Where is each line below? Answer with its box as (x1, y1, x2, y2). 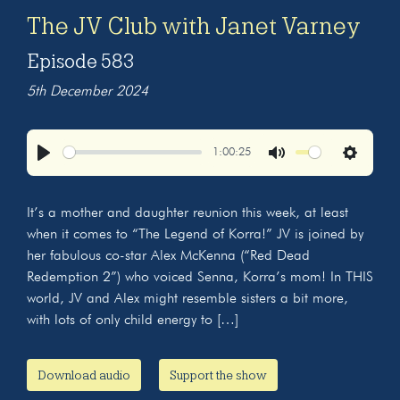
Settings (350, 164, 396, 179)
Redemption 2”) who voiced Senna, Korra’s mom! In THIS (27, 270, 373, 285)
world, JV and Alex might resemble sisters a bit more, (27, 291, 348, 306)
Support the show (170, 367, 267, 382)
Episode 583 (27, 50, 134, 72)
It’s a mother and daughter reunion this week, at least (27, 205, 348, 221)
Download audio (37, 367, 130, 382)
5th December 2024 (27, 84, 148, 99)
